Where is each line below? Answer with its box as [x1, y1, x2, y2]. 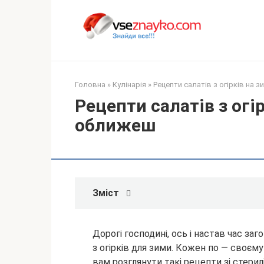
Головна [75, 80, 105, 90]
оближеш [75, 115, 156, 136]
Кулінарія [113, 80, 146, 90]
